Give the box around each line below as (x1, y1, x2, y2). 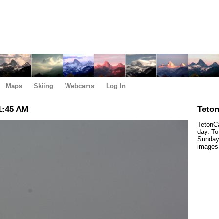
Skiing (34, 82, 53, 89)
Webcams (65, 82, 94, 89)
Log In (106, 82, 126, 89)
